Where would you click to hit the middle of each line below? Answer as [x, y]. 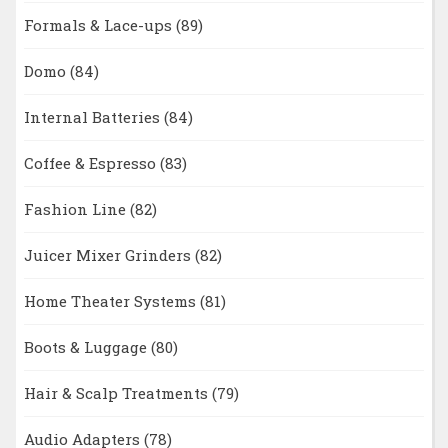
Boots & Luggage [87, 347]
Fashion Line [76, 209]
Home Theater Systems [111, 301]
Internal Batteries [93, 117]
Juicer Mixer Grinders [109, 255]
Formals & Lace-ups [99, 25]
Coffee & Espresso [91, 163]
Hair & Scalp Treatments [117, 393]
